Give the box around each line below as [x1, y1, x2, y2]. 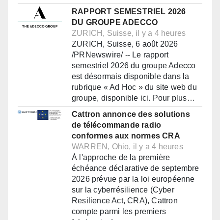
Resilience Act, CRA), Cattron [72, 196, 178, 205]
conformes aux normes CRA [72, 132, 180, 140]
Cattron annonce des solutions [72, 110, 190, 119]
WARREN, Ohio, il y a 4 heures [72, 142, 183, 151]
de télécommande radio [72, 121, 162, 130]
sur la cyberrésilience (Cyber [72, 186, 174, 194]
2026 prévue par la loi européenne [72, 175, 195, 184]
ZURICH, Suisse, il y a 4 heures [72, 29, 186, 38]
